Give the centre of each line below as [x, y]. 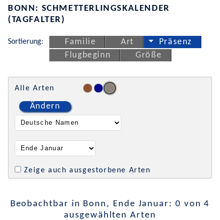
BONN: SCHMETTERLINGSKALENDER [89, 8]
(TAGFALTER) [37, 20]
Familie [81, 42]
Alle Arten [35, 88]
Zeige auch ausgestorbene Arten [87, 171]
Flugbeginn [88, 55]
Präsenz [175, 42]
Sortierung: [26, 41]
